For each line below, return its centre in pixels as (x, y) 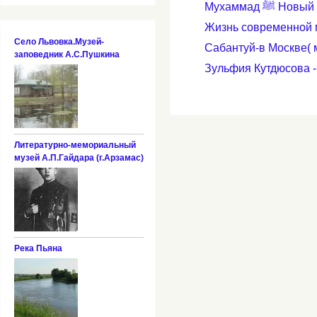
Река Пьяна (38, 249)
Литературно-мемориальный (75, 145)
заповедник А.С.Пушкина (67, 55)
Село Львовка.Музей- (59, 42)
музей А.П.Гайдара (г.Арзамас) (79, 158)
